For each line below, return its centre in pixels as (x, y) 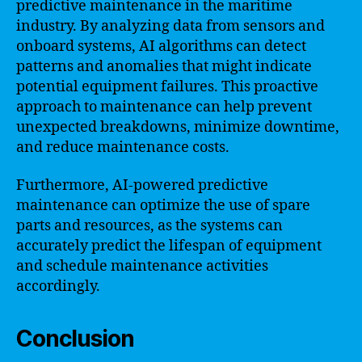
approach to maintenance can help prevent (164, 107)
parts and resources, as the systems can (149, 226)
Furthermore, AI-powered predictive (142, 185)
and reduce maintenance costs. (123, 147)
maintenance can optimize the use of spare (163, 206)
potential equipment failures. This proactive (167, 86)
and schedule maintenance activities (142, 266)
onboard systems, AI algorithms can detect (161, 46)
